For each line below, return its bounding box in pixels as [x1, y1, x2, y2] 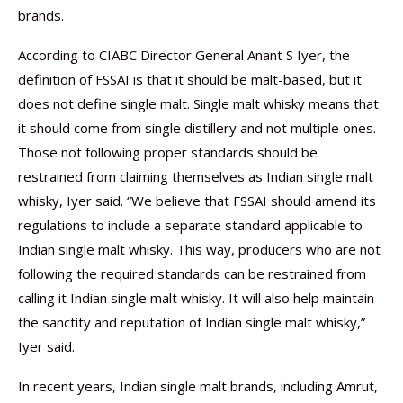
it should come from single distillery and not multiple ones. [18, 119, 376, 137]
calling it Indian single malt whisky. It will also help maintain [18, 289, 374, 307]
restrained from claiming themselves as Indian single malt [18, 167, 373, 185]
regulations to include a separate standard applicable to [18, 216, 363, 234]
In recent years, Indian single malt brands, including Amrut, [18, 377, 378, 395]
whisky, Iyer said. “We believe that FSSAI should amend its [18, 192, 376, 210]
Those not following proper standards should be [18, 143, 318, 161]
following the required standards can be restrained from [18, 264, 366, 282]
